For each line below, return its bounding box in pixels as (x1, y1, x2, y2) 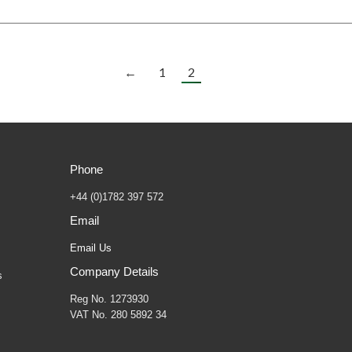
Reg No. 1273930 (69, 293, 148, 305)
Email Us (69, 242, 112, 254)
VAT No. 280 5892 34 (69, 309, 167, 321)
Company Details (69, 265, 159, 278)
